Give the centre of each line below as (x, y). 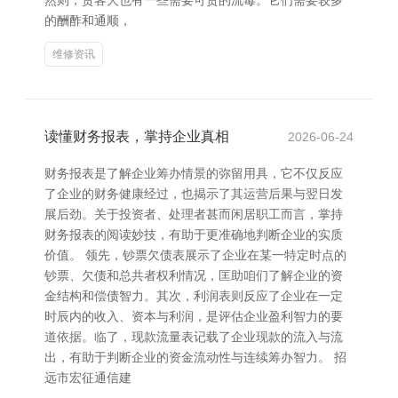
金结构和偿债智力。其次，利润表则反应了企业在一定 (194, 296)
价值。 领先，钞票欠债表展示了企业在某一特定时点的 (195, 255)
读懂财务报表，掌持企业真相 (137, 136)
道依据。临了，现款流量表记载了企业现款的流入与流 (194, 337)
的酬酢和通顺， (88, 20)
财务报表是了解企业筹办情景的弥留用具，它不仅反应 (194, 173)
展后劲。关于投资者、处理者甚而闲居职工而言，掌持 (194, 214)
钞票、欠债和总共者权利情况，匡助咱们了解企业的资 (194, 275)
